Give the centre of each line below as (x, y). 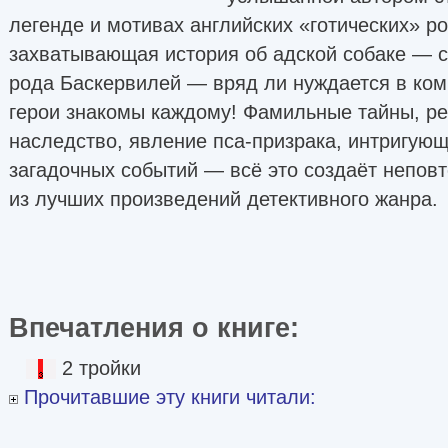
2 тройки (101, 367)
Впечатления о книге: (162, 327)
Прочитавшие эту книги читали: (167, 396)
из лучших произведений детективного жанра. (223, 198)
